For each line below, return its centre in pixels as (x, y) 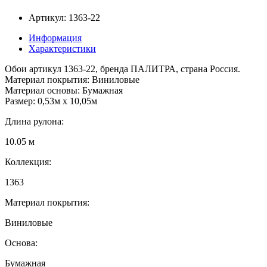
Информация (55, 38)
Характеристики (62, 48)
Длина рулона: (34, 121)
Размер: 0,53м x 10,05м (51, 101)
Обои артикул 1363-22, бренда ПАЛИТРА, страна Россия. (122, 69)
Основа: (21, 243)
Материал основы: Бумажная (64, 90)
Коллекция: (28, 162)
